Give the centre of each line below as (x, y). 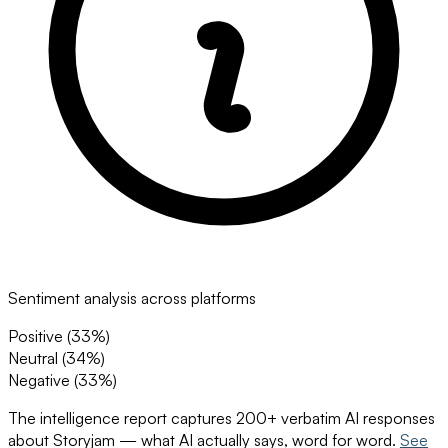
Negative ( (43, 380)
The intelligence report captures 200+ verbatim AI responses (221, 418)
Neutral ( (37, 358)
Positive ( (39, 336)
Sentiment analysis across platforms (132, 298)
